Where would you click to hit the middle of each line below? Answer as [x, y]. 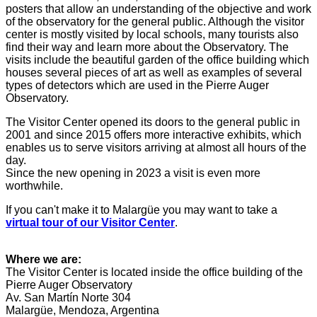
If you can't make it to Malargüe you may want [120, 209]
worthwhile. [34, 185]
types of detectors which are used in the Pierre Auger [137, 85]
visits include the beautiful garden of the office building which [157, 59]
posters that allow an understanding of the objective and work [158, 8]
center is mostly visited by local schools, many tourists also [152, 34]
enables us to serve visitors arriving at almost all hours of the [156, 147]
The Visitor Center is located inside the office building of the [154, 272]
